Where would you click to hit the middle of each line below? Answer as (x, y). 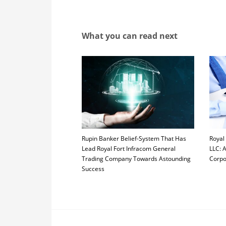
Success (93, 169)
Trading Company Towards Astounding (136, 159)
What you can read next (130, 36)
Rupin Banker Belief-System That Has (134, 139)
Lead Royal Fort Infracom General (129, 149)
